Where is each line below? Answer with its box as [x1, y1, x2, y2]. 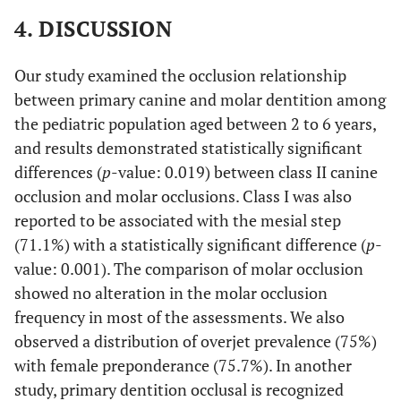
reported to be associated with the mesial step [14, 209, 341, 231]
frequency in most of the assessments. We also [14, 306, 345, 328]
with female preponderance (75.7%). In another [14, 354, 352, 376]
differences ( [14, 161, 102, 183]
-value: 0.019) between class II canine [111, 161, 378, 183]
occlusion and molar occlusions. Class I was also [14, 185, 352, 207]
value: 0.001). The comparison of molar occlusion [14, 258, 363, 279]
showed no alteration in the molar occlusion [14, 282, 328, 303]
